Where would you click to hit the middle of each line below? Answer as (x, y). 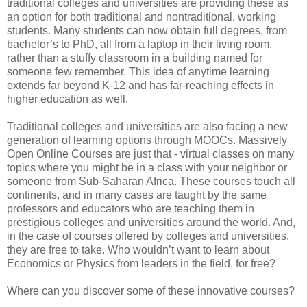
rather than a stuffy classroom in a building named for (135, 58)
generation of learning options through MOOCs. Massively (147, 140)
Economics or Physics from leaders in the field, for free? (141, 263)
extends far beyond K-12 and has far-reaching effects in (140, 85)
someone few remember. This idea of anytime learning (138, 71)
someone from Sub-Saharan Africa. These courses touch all (151, 181)
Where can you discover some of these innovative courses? (151, 291)
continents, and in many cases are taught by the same (137, 195)
